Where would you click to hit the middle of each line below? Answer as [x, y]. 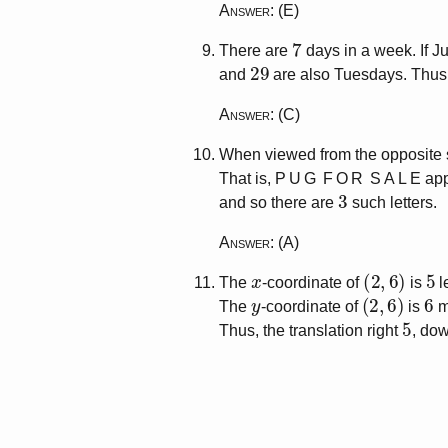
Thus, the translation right [311, 330]
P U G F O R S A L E [348, 178]
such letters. [392, 202]
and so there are [279, 202]
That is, [247, 178]
